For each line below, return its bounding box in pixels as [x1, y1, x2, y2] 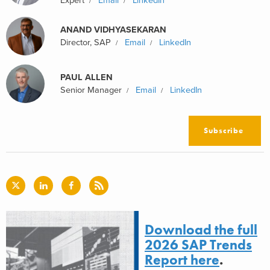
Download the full [145, 221, 257, 239]
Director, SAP [60, 37, 111, 48]
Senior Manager [60, 85, 122, 95]
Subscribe [204, 125, 244, 136]
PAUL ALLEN [60, 72, 113, 83]
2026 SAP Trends [145, 236, 252, 254]
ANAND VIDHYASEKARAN [60, 25, 166, 35]
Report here [145, 251, 219, 269]
